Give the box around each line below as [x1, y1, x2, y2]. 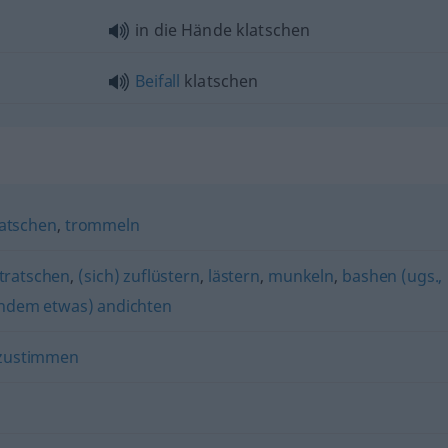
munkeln [268, 265, 335, 287]
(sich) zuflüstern [78, 265, 200, 287]
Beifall [135, 70, 181, 92]
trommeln [64, 214, 140, 236]
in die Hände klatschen [135, 19, 311, 41]
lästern [207, 265, 260, 287]
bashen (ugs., [342, 265, 443, 287]
